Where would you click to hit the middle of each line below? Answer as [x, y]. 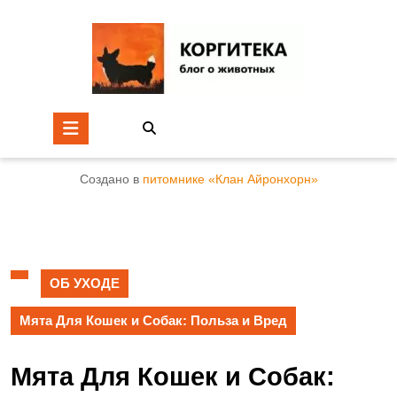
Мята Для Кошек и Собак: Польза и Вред [153, 320]
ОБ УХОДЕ [85, 283]
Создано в [111, 179]
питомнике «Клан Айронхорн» [230, 179]
